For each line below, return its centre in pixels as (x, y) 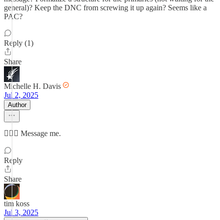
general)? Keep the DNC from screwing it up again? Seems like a (105, 8)
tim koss (17, 204)
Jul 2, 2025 (21, 95)
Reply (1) (19, 43)
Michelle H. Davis (32, 86)
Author (17, 105)
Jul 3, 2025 (21, 212)
